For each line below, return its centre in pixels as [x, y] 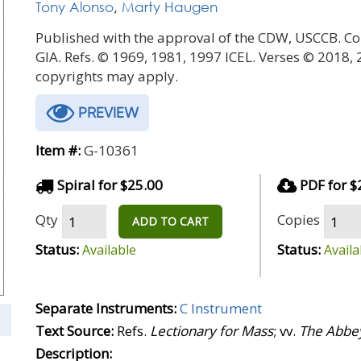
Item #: [58, 150]
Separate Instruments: [106, 308]
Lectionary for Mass [212, 331]
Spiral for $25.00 [108, 185]
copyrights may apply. [107, 76]
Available [109, 250]
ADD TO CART [170, 221]
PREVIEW [106, 112]
